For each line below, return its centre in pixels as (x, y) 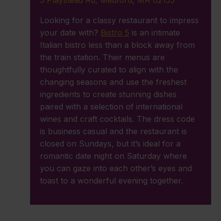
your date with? (70, 33)
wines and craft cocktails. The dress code (117, 119)
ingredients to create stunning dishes (108, 94)
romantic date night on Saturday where (113, 156)
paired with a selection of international (111, 107)
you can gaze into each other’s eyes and (116, 168)
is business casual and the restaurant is (113, 131)
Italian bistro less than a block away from (117, 45)
